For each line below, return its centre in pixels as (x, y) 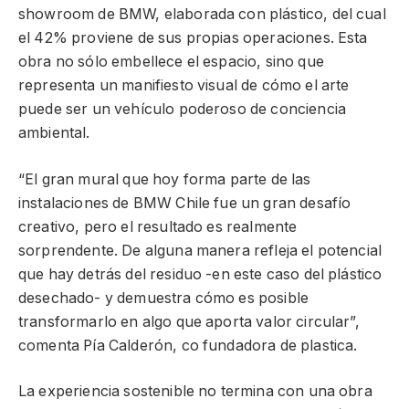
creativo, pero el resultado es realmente (158, 226)
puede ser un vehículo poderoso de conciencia (183, 110)
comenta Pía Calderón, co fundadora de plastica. (188, 345)
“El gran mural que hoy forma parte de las (165, 179)
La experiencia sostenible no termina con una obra (195, 392)
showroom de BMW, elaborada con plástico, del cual (202, 15)
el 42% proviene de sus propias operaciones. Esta (193, 38)
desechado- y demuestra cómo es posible (164, 298)
